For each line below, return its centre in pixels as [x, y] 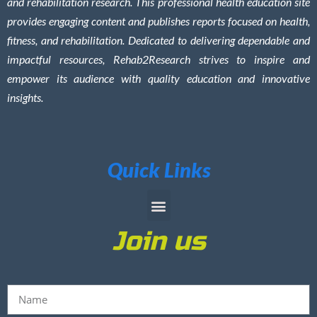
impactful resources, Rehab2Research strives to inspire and [158, 59]
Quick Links [158, 170]
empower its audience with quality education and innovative [158, 79]
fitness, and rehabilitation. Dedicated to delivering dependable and [158, 40]
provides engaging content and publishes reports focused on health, [158, 21]
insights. [25, 98]
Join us [158, 242]
